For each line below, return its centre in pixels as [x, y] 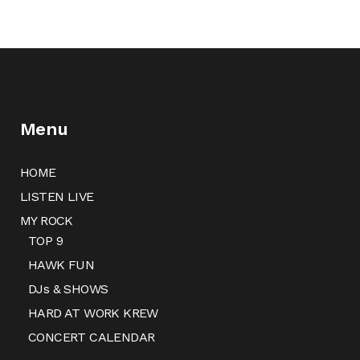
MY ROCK [47, 221]
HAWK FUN [61, 265]
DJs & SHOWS [68, 289]
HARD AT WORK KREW [93, 313]
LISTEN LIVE [57, 196]
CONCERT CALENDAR [92, 337]
